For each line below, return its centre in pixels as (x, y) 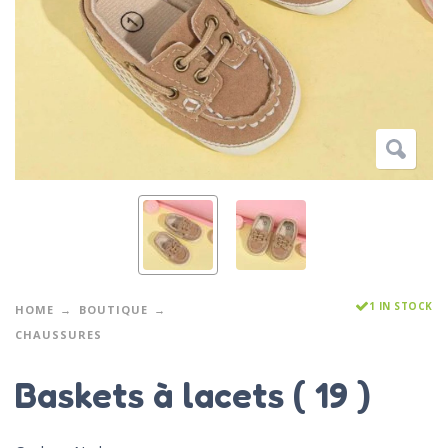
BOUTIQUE (113, 309)
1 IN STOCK (400, 305)
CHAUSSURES (58, 334)
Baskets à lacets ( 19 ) (193, 394)
